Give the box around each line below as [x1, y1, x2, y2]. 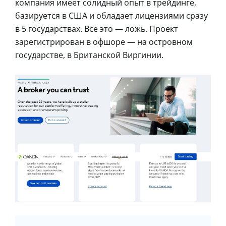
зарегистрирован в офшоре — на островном [15, 36, 193, 47]
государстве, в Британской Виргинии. [15, 49, 163, 61]
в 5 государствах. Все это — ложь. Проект [15, 23, 178, 34]
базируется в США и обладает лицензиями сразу [15, 10, 208, 21]
